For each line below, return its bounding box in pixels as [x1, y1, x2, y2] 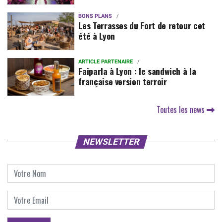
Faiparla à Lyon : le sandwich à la [78, 64, 196, 77]
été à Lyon [78, 29, 115, 42]
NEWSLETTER [81, 137, 141, 147]
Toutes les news [157, 104, 207, 115]
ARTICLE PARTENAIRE [78, 58, 133, 65]
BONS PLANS [78, 12, 112, 19]
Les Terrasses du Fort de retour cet [78, 18, 206, 32]
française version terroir [78, 74, 167, 88]
